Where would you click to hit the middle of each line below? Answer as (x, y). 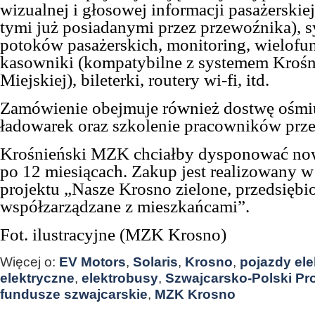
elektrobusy (120, 278)
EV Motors (92, 262)
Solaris (155, 262)
